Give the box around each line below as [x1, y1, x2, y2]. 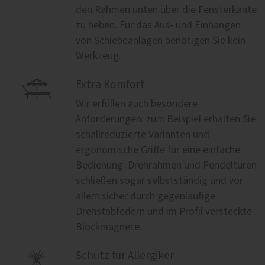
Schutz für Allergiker [76, 250, 174, 261]
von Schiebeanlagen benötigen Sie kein [76, 35, 245, 46]
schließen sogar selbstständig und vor [76, 175, 243, 186]
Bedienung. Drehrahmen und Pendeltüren [76, 160, 257, 171]
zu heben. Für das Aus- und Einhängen [76, 20, 241, 31]
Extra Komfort [76, 79, 145, 91]
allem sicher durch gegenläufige [76, 190, 215, 202]
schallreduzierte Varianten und [76, 129, 209, 140]
